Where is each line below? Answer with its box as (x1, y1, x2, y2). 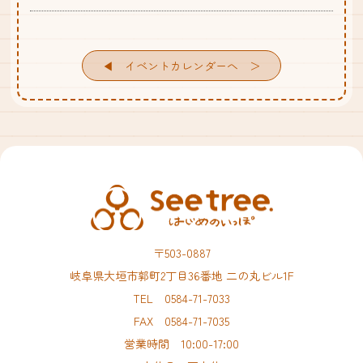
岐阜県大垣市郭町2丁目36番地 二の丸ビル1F (69, 267, 294, 284)
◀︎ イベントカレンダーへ (102, 57, 238, 74)
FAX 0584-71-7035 (134, 312, 229, 329)
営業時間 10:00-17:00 (124, 335, 239, 352)
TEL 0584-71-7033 (133, 289, 230, 306)
